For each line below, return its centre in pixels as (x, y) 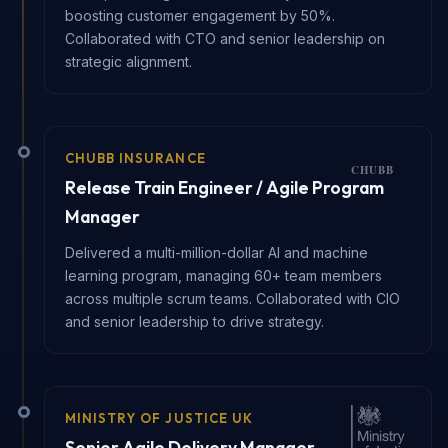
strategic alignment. (128, 61)
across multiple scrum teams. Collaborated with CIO (232, 298)
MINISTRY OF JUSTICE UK (159, 417)
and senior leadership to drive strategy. (194, 321)
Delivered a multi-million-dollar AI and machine (216, 252)
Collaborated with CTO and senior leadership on (225, 38)
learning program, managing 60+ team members (223, 275)
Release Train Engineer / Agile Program (224, 187)
